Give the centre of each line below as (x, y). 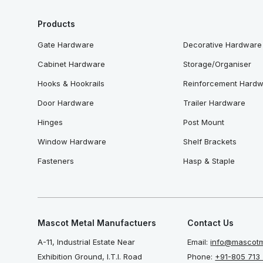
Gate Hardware (66, 45)
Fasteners (56, 161)
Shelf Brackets (210, 142)
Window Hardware (72, 142)
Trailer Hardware (215, 103)
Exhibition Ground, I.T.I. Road (90, 257)
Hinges (50, 122)
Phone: (201, 257)
